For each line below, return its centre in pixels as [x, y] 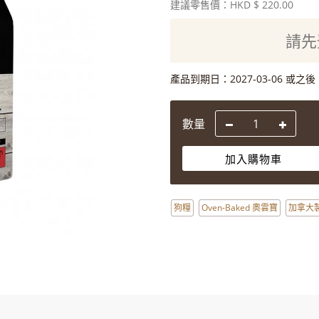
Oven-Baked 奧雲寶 [240, 208]
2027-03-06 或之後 [273, 79]
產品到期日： [200, 79]
